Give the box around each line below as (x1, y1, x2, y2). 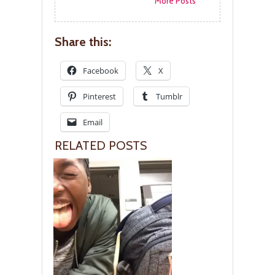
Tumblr (156, 91, 182, 103)
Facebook (83, 65, 118, 77)
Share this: (55, 34, 111, 50)
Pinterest (83, 91, 116, 103)
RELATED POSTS (55, 138, 147, 153)
